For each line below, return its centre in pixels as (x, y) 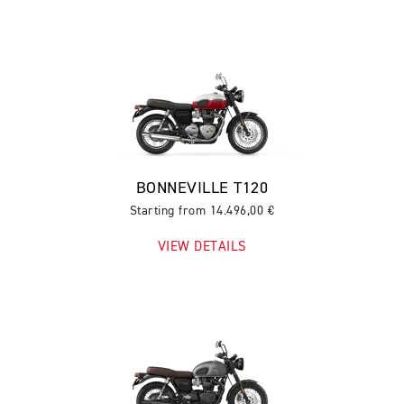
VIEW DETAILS (202, 247)
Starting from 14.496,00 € (202, 211)
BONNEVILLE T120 (202, 188)
